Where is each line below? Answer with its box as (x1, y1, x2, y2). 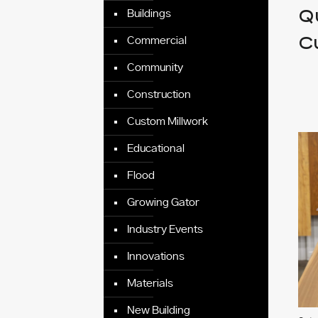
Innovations (127, 251, 185, 262)
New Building (127, 305, 191, 316)
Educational (127, 143, 185, 154)
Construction (127, 89, 192, 100)
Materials (127, 278, 174, 289)
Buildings (127, 9, 172, 19)
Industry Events (127, 224, 204, 235)
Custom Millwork (127, 116, 209, 127)
